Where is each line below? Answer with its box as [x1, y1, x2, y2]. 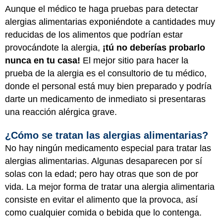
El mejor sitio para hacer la [80, 55, 188, 65]
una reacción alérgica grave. [5, 107, 117, 117]
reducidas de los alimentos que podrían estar [5, 29, 183, 40]
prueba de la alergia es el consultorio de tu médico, [5, 68, 207, 78]
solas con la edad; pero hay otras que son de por [5, 169, 198, 179]
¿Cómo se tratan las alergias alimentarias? [5, 130, 208, 141]
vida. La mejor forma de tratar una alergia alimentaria [5, 182, 215, 192]
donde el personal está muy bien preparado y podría [5, 81, 212, 91]
